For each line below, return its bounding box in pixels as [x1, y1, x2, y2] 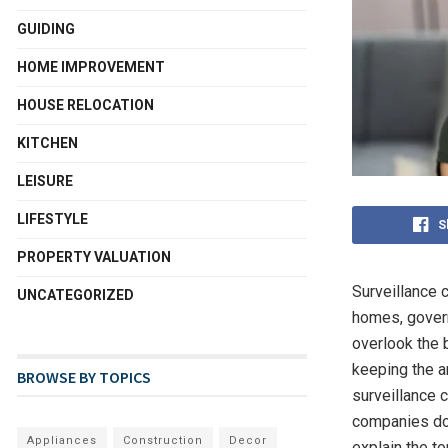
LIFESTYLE [17, 211, 88, 227]
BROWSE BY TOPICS [17, 367, 151, 387]
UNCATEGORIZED [17, 287, 134, 303]
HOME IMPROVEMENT [17, 59, 165, 75]
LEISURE [17, 173, 73, 189]
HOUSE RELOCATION [17, 97, 154, 113]
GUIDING [17, 21, 75, 37]
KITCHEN [17, 135, 78, 151]
